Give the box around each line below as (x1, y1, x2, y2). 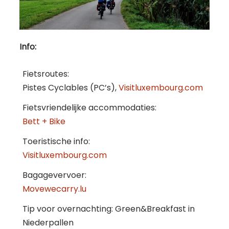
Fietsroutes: (22, 68, 69, 80)
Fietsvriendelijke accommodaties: (22, 102, 156, 114)
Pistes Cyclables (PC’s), (22, 82, 119, 94)
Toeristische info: (22, 135, 90, 148)
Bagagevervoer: (22, 169, 86, 181)
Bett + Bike (22, 116, 65, 128)
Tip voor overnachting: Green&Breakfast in (22, 203, 195, 215)
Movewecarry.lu (22, 183, 86, 195)
